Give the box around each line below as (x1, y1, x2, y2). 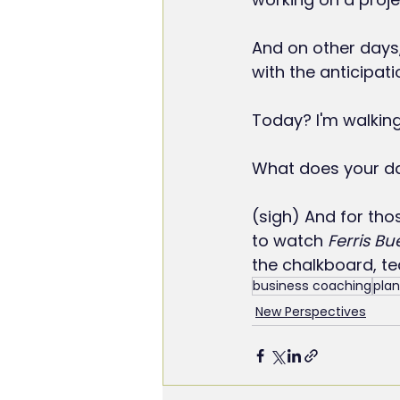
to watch (252, 229, 328, 253)
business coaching (253, 277, 371, 296)
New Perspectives (255, 303, 366, 321)
